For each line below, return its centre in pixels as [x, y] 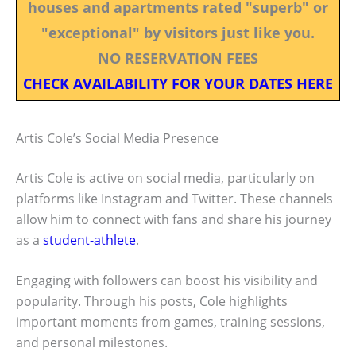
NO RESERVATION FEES [178, 58]
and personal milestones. [92, 343]
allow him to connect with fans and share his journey [174, 219]
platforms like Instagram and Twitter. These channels [174, 198]
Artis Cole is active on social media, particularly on [165, 178]
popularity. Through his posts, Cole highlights [152, 302]
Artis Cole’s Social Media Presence [117, 138]
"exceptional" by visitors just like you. [178, 32]
